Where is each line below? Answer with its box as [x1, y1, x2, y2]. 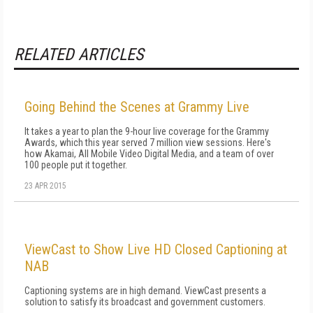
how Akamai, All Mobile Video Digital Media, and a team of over [24, 148, 274, 159]
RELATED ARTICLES [14, 45, 143, 64]
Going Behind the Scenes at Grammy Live [24, 99, 249, 115]
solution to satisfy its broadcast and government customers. [24, 296, 265, 307]
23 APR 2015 [24, 181, 66, 191]
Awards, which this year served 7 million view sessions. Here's [24, 137, 271, 148]
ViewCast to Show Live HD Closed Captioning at [24, 241, 287, 258]
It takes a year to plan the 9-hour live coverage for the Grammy [24, 126, 269, 137]
